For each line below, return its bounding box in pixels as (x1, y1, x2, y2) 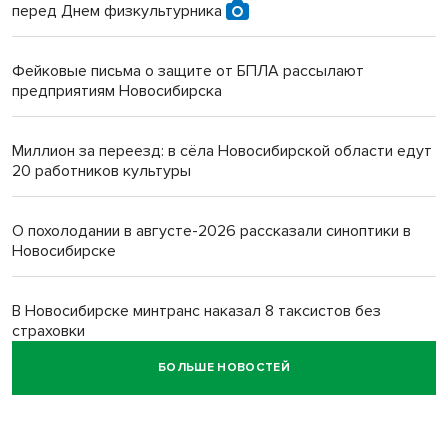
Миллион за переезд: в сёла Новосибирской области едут (12, 140, 432, 161)
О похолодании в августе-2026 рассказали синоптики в (12, 220, 411, 241)
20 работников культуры (12, 160, 191, 181)
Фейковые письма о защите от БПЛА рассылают (12, 60, 364, 81)
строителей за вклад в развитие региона (12, 400, 312, 421)
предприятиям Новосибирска (12, 80, 222, 101)
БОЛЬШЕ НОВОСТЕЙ (157, 360, 291, 376)
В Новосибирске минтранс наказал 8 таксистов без (12, 300, 381, 321)
